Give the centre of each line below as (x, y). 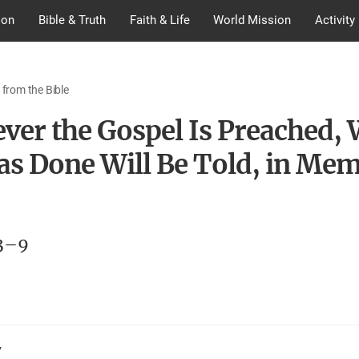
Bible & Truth (72, 20)
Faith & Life (159, 20)
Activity (335, 20)
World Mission (252, 20)
